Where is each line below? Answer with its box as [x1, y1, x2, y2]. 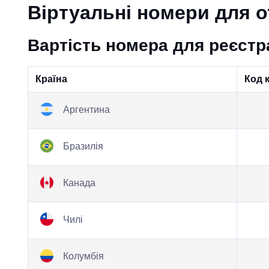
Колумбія [60, 251, 104, 262]
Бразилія [60, 141, 103, 152]
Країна [35, 74, 67, 84]
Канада [60, 178, 95, 189]
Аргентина [60, 104, 110, 115]
